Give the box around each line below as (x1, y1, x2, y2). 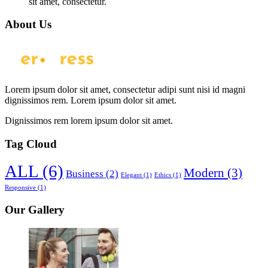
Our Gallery (5, 203, 65, 217)
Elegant (121, 172, 142, 179)
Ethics (154, 172, 171, 179)
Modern (184, 166, 224, 181)
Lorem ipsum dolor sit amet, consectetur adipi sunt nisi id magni (5, 84, 245, 95)
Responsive (5, 184, 36, 191)
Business (66, 168, 103, 180)
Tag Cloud (5, 137, 57, 150)
